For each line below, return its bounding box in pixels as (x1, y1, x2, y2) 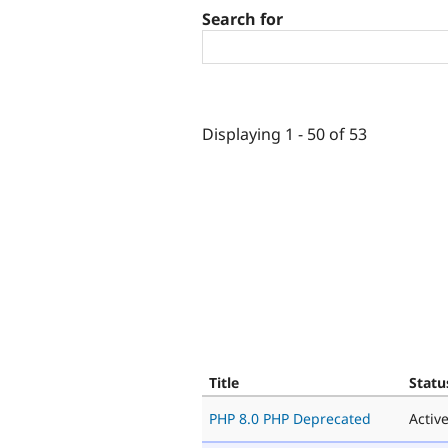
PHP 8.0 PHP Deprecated (209, 408, 371, 428)
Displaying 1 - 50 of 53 (202, 122, 367, 145)
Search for (202, 8, 283, 31)
